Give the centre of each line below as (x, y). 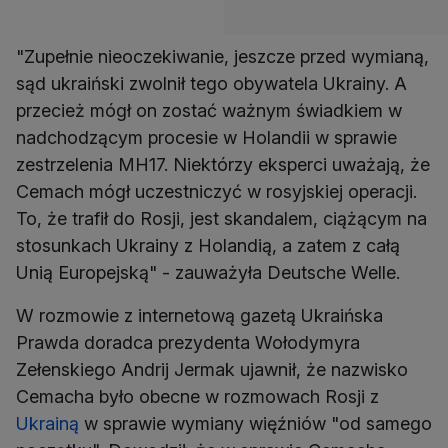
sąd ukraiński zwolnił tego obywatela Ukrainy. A (211, 83)
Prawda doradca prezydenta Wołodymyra (188, 342)
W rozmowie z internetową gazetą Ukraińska (199, 315)
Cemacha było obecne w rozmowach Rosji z (197, 396)
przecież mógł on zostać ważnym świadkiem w (209, 110)
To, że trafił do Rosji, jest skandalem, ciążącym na (221, 218)
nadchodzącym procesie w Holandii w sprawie (206, 137)
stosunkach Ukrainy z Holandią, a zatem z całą (208, 245)
